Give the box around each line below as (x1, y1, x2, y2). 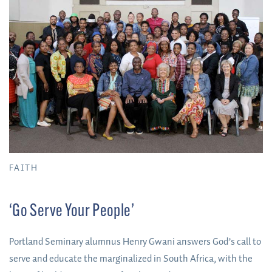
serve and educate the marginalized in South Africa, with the (9, 251, 253, 267)
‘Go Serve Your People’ (9, 203, 134, 221)
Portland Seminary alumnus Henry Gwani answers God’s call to (9, 234, 261, 250)
